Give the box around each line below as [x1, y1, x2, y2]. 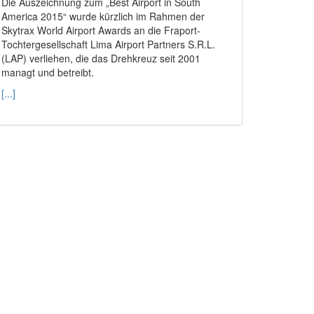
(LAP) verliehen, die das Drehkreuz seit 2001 [1, 51, 200, 65]
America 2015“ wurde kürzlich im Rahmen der [1, 9, 205, 23]
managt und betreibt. [1, 65, 94, 79]
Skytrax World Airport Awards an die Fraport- [1, 23, 200, 37]
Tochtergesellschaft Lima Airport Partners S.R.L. [1, 37, 215, 51]
